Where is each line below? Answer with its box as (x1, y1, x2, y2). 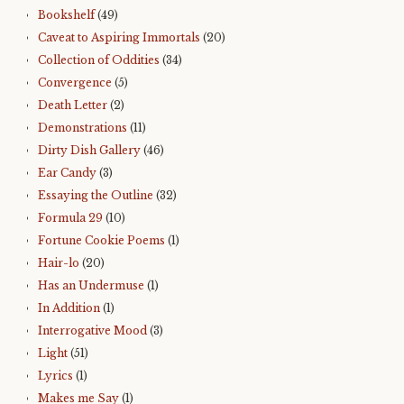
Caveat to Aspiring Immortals (38, 31, 200, 45)
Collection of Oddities (38, 53, 160, 68)
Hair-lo (38, 256, 79, 271)
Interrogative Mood (38, 324, 147, 338)
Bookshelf (38, 8, 95, 23)
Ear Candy (38, 166, 96, 180)
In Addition (38, 301, 100, 316)
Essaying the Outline (38, 188, 153, 203)
